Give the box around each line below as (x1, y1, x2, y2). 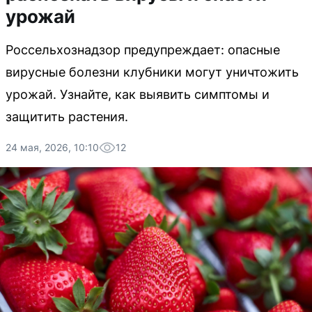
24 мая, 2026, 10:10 (6, 141, 99, 153)
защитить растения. (6, 109, 128, 124)
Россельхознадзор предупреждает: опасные (6, 42, 280, 57)
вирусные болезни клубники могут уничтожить (6, 65, 299, 79)
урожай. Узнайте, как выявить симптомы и (6, 87, 270, 102)
